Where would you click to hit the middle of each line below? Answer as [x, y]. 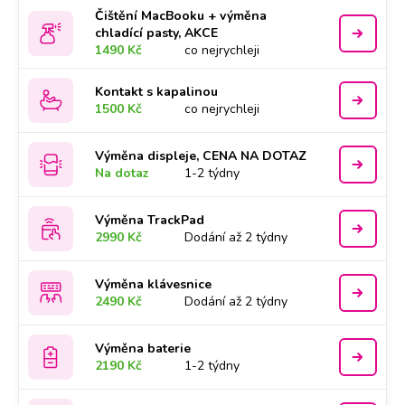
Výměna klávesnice [154, 284]
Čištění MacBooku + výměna [181, 16]
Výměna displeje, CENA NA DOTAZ [201, 156]
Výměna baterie [143, 348]
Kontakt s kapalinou [157, 92]
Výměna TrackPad [150, 220]
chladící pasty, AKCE [157, 33]
